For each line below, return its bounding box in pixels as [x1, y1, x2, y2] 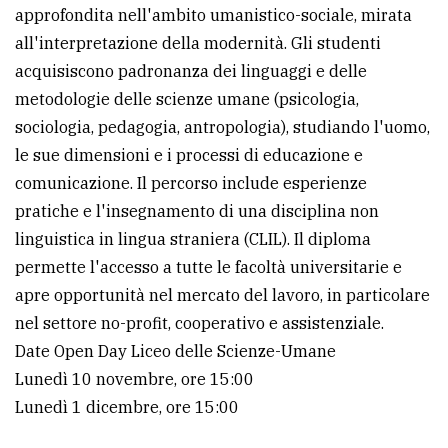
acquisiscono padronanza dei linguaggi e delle [15, 60, 367, 81]
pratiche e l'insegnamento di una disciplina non [15, 200, 379, 221]
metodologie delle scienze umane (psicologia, [15, 88, 359, 109]
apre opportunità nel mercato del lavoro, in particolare [15, 284, 430, 305]
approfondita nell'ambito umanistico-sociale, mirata [15, 4, 412, 25]
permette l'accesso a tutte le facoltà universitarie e [15, 256, 402, 277]
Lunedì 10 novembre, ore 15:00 [15, 368, 254, 389]
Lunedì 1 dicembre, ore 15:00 [15, 396, 239, 417]
